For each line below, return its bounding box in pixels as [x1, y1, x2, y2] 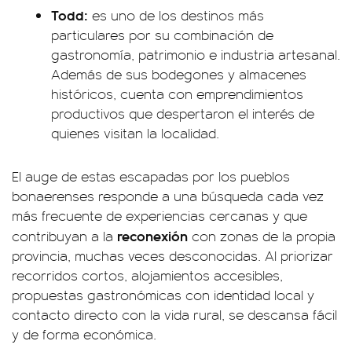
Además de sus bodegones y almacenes [51, 64, 306, 83]
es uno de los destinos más [88, 5, 264, 24]
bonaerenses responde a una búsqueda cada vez [12, 185, 324, 205]
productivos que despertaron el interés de [51, 103, 314, 123]
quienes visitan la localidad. [51, 123, 219, 142]
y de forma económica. [12, 324, 156, 343]
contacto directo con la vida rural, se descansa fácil [12, 304, 337, 324]
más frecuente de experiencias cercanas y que [12, 205, 307, 225]
